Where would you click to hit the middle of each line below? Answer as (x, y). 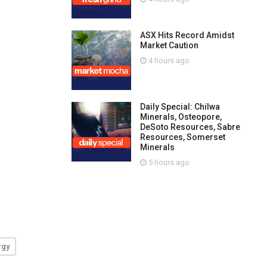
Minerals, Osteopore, (181, 117)
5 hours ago (168, 162)
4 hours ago (168, 60)
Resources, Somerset (182, 137)
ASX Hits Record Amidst (187, 35)
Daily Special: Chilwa (180, 107)
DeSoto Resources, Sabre (190, 127)
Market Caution (169, 45)
